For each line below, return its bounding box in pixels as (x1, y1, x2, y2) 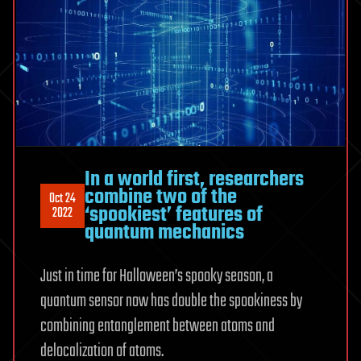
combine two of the (85, 180, 237, 214)
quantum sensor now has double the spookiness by (40, 287, 302, 315)
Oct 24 (49, 188, 76, 210)
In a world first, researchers (85, 163, 304, 196)
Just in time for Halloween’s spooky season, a (40, 262, 273, 290)
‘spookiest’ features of (85, 198, 263, 231)
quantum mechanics (85, 216, 244, 249)
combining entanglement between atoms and (40, 312, 275, 340)
